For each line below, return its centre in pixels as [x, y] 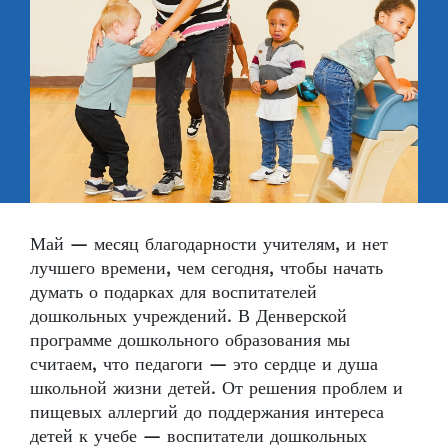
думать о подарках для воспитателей [173, 292]
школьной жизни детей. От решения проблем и [216, 388]
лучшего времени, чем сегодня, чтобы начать [206, 268]
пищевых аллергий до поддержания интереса [207, 412]
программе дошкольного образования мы [190, 340]
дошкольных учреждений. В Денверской [188, 316]
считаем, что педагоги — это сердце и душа [204, 364]
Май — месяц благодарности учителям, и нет [209, 244]
